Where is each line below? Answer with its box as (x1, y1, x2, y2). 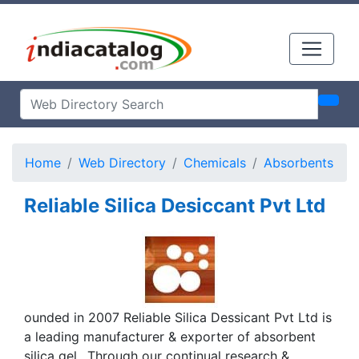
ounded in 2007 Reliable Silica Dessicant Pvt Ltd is (24, 309, 332, 325)
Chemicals (184, 155, 246, 171)
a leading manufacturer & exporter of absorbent (24, 329, 316, 345)
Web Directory (79, 155, 166, 171)
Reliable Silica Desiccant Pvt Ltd (24, 194, 325, 217)
